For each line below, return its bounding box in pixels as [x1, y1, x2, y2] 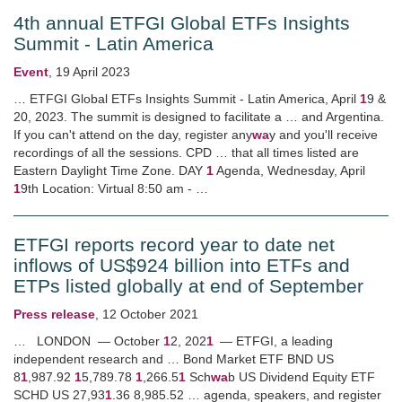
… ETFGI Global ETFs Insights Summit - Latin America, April [13, 92, 360, 106]
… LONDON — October [13, 334, 163, 348]
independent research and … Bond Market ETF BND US [13, 352, 334, 366]
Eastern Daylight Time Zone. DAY [13, 163, 206, 178]
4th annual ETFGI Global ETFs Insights [13, 13, 350, 33]
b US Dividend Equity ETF [228, 370, 375, 384]
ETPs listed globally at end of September [13, 275, 363, 296]
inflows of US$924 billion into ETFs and [13, 255, 350, 275]
